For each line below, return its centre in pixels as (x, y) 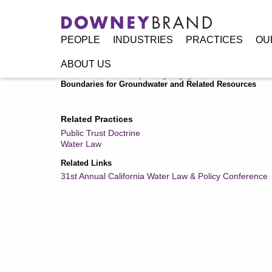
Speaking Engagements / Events (191, 75)
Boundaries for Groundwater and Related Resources (158, 84)
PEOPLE (80, 39)
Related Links (86, 163)
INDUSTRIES (143, 39)
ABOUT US (86, 64)
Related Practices (97, 119)
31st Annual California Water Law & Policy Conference (164, 176)
